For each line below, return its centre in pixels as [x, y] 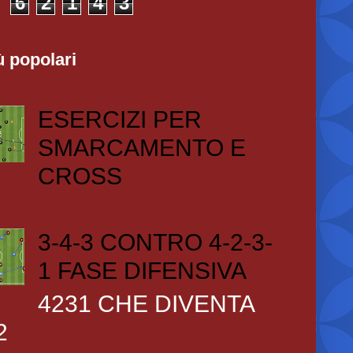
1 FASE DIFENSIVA [142, 271]
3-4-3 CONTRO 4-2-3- [155, 242]
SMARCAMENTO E [141, 148]
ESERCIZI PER [119, 119]
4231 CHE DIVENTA [145, 304]
